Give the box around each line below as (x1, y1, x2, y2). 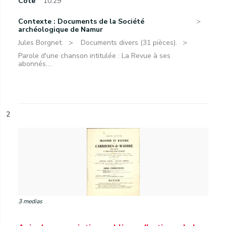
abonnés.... (18, 59, 52, 69)
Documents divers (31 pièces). (81, 38, 177, 47)
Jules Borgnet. (18, 38, 63, 47)
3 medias (18, 197, 42, 205)
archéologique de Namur (18, 25, 103, 34)
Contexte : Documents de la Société (18, 17, 144, 26)
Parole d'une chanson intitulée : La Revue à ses (18, 51, 171, 61)
